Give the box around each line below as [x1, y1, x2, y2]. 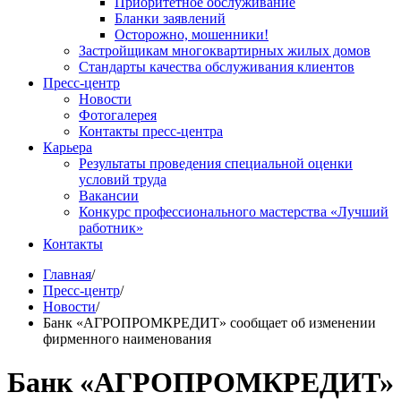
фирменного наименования [43, 331, 211, 346]
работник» [79, 220, 143, 235]
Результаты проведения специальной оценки [79, 156, 353, 171]
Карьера [43, 140, 92, 155]
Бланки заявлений [115, 11, 226, 26]
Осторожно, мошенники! [115, 27, 269, 42]
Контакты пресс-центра [79, 124, 223, 139]
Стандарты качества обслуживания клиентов [79, 59, 354, 74]
